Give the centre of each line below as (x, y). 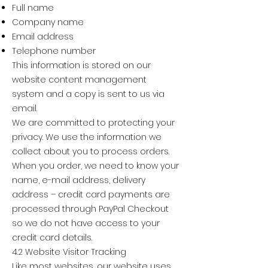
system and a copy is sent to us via (88, 94)
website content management (79, 79)
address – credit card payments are (91, 194)
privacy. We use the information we (87, 137)
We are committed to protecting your (93, 122)
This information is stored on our (81, 65)
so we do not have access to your (86, 223)
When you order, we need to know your (95, 165)
